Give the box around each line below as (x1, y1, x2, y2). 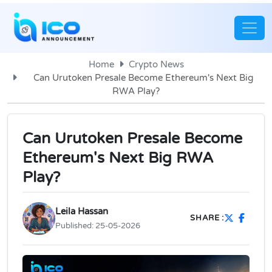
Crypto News (128, 58, 184, 70)
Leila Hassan (55, 205, 108, 217)
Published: (55, 220, 95, 231)
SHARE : (190, 213, 224, 223)
